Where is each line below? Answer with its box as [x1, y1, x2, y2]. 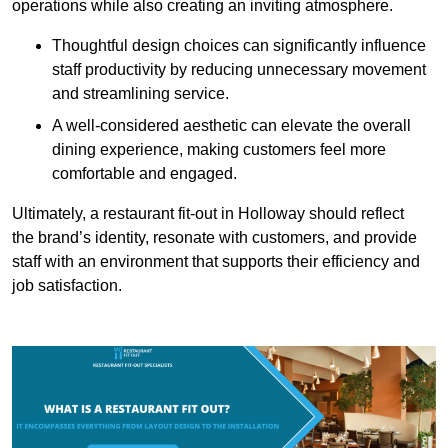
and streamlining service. [52, 84, 229, 102]
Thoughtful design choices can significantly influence [52, 36, 426, 54]
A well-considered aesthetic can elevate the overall [52, 116, 411, 134]
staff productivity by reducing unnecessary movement [52, 60, 426, 78]
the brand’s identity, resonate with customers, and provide [12, 228, 417, 246]
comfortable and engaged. [52, 164, 237, 182]
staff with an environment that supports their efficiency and [12, 252, 420, 270]
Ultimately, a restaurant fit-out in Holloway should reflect [12, 204, 404, 222]
